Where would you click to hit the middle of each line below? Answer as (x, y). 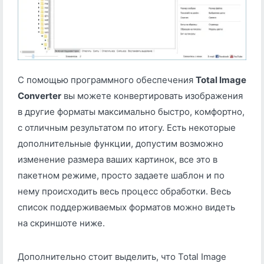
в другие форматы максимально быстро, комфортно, (131, 112)
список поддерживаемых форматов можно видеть (126, 207)
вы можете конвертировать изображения (152, 96)
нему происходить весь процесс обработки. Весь (124, 192)
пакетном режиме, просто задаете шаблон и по (121, 176)
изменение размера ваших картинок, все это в (118, 160)
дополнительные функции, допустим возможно (121, 144)
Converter (39, 96)
